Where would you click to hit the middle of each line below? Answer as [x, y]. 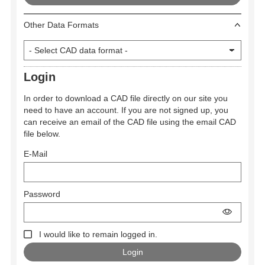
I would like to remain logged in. [98, 234]
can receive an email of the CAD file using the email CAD [130, 122]
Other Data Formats [61, 25]
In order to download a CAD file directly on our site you [126, 98]
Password [42, 194]
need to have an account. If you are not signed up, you [126, 110]
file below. [42, 133]
